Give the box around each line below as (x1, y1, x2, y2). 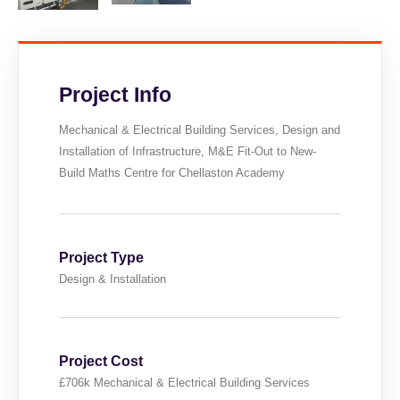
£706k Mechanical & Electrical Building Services (59, 376, 310, 390)
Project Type (59, 250, 144, 266)
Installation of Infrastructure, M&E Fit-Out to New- (59, 145, 316, 159)
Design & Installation (59, 272, 166, 287)
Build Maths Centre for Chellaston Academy (59, 166, 285, 180)
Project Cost (59, 354, 143, 370)
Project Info (59, 83, 171, 107)
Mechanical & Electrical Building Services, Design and (59, 123, 340, 137)
